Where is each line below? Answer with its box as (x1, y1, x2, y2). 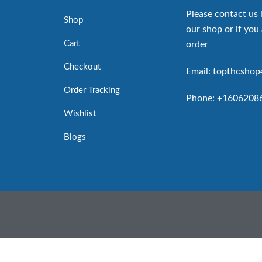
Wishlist (64, 109, 96, 118)
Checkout (64, 63, 101, 71)
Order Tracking (64, 86, 120, 95)
